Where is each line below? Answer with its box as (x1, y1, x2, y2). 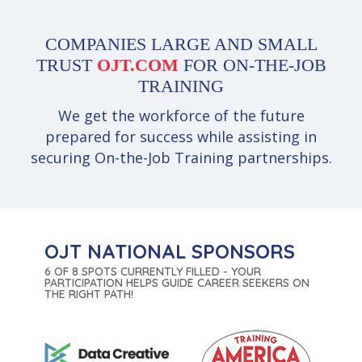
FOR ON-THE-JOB (178, 55, 326, 76)
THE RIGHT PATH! (44, 287, 133, 302)
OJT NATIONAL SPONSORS (44, 239, 295, 264)
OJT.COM (96, 55, 179, 76)
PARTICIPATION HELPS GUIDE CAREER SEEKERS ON (44, 276, 309, 291)
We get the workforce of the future (57, 106, 305, 126)
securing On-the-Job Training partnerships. (30, 148, 332, 168)
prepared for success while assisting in (45, 127, 317, 147)
